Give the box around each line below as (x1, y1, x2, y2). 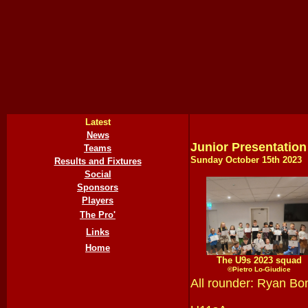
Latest (85, 117, 111, 127)
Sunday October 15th (190, 155, 280, 165)
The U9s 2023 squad (217, 255, 302, 265)
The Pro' (80, 210, 115, 220)
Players (82, 195, 113, 206)
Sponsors (77, 182, 118, 192)
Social (84, 169, 111, 179)
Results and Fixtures (54, 156, 142, 166)
